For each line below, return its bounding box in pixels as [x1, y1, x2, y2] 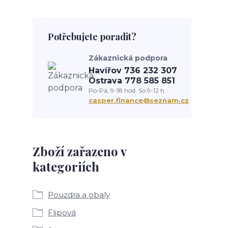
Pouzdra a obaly [48, 190, 110, 199]
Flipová [48, 208, 76, 217]
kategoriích [33, 158, 99, 175]
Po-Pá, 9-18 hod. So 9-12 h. [89, 87, 166, 94]
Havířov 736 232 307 [89, 66, 177, 75]
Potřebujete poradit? [48, 31, 136, 43]
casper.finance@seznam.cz [89, 96, 189, 104]
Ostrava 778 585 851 [89, 76, 175, 85]
